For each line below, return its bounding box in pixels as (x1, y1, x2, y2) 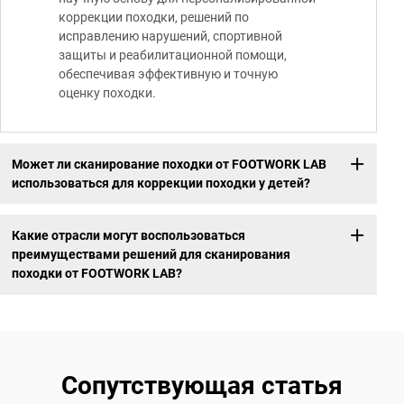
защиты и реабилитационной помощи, (59, 48, 287, 63)
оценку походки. (59, 86, 156, 101)
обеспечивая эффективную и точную (59, 67, 278, 82)
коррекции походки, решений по (59, 10, 249, 25)
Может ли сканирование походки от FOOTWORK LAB (11, 156, 326, 171)
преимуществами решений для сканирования (11, 246, 290, 262)
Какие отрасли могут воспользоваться (11, 227, 245, 243)
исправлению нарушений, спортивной (59, 29, 282, 44)
